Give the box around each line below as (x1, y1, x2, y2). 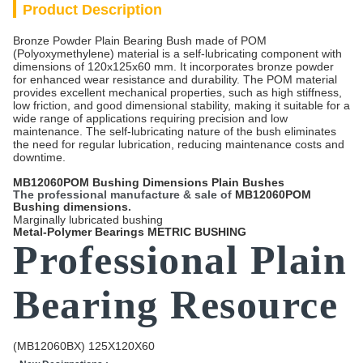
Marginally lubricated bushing (13, 213, 163, 226)
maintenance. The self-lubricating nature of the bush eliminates (13, 125, 336, 138)
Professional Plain (13, 237, 347, 283)
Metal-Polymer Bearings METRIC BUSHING (13, 225, 250, 238)
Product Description (23, 2, 162, 18)
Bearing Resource (13, 282, 338, 327)
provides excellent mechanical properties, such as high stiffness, (13, 86, 342, 99)
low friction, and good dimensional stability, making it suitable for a (13, 99, 350, 112)
